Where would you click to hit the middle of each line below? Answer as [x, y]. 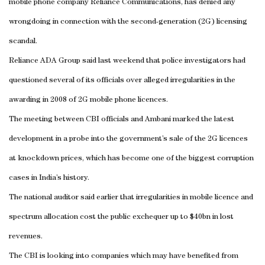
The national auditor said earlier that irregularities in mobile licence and [131, 198]
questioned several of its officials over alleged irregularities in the [122, 80]
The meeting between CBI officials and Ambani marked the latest [122, 119]
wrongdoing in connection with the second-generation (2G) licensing [128, 22]
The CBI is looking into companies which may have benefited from [124, 256]
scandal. [23, 41]
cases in [24, 178]
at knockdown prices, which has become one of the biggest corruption [131, 159]
